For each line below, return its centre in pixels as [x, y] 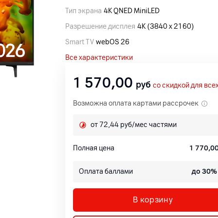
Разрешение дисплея [100, 27]
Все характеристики [99, 58]
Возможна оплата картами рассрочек [136, 103]
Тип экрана [83, 11]
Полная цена [94, 148]
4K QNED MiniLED [132, 11]
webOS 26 [113, 42]
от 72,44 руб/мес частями [134, 125]
